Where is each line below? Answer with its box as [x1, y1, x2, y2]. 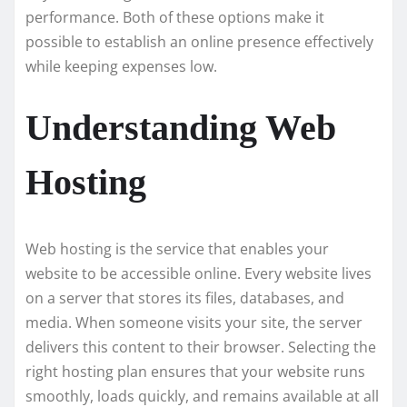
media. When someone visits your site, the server [25, 313, 362, 333]
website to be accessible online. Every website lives [25, 263, 372, 284]
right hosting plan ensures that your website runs [25, 362, 365, 382]
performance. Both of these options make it [25, 7, 324, 28]
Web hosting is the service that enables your [25, 239, 329, 260]
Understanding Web [25, 107, 336, 149]
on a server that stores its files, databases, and [25, 288, 344, 309]
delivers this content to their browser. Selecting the [25, 337, 376, 358]
